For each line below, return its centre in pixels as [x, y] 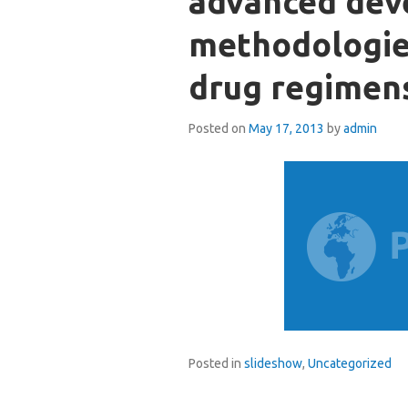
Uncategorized [350, 363]
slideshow [273, 363]
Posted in [216, 363]
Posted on [219, 128]
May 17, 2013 [286, 128]
